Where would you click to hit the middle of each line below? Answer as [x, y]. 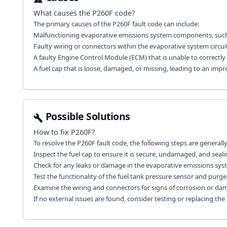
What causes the [63, 13]
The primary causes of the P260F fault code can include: [116, 24]
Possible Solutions [88, 116]
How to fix [52, 132]
